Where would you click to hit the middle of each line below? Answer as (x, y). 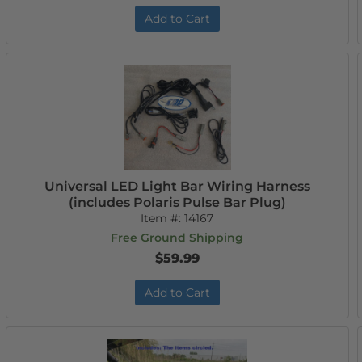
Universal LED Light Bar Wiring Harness (177, 186)
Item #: (163, 218)
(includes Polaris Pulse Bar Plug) (177, 202)
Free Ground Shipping (177, 238)
